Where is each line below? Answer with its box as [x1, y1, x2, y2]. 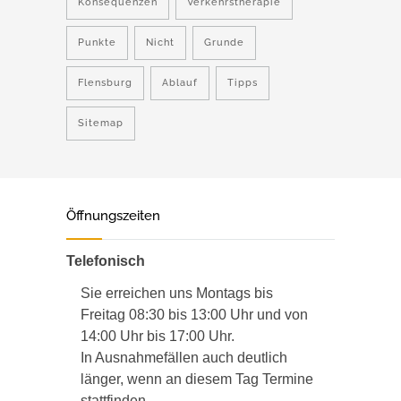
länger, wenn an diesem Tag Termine [81, 371, 313, 387]
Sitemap [78, 117, 124, 129]
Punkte [78, 37, 116, 48]
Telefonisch [66, 253, 145, 269]
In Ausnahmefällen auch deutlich [81, 350, 287, 365]
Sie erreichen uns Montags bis [81, 286, 273, 301]
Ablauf [162, 77, 198, 89]
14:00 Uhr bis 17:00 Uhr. [81, 328, 235, 344]
